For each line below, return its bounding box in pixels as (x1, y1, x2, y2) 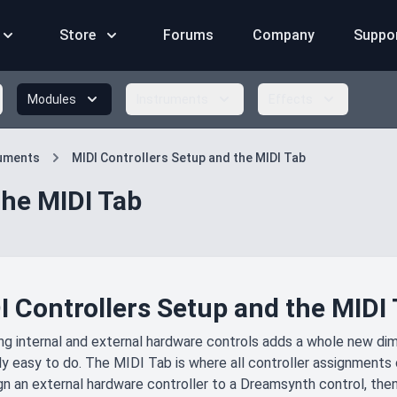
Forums (162, 27, 217, 43)
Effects (269, 92, 313, 106)
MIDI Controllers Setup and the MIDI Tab (72, 151, 306, 165)
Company (252, 27, 318, 43)
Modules (27, 92, 76, 106)
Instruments (136, 92, 208, 106)
